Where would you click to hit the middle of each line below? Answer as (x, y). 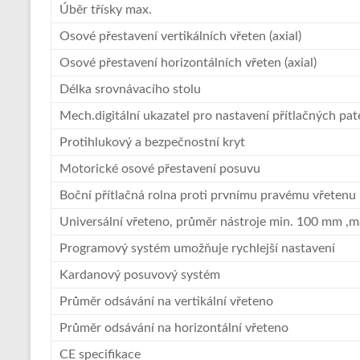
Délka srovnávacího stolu (130, 90)
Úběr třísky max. (106, 10)
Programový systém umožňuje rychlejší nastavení (197, 249)
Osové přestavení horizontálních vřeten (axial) (188, 63)
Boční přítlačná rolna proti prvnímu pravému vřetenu (208, 196)
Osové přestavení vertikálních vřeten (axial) (180, 37)
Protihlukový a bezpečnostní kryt (152, 143)
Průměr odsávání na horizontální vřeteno (174, 328)
